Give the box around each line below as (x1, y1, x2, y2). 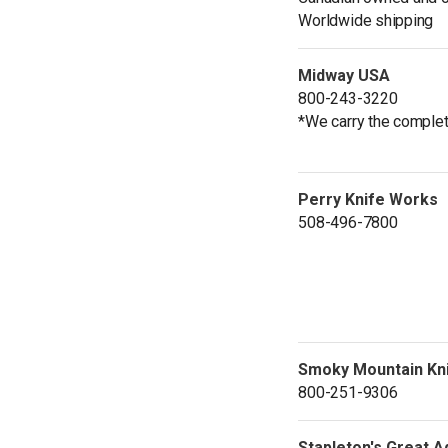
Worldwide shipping (298, 10, 434, 30)
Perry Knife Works (298, 189, 439, 209)
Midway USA (298, 65, 391, 85)
